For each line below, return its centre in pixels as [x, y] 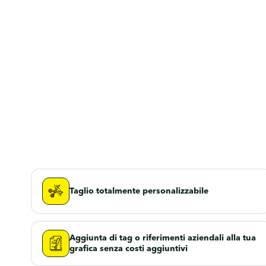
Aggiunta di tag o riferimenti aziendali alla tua [163, 238]
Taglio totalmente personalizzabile [139, 191]
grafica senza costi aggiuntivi [129, 248]
